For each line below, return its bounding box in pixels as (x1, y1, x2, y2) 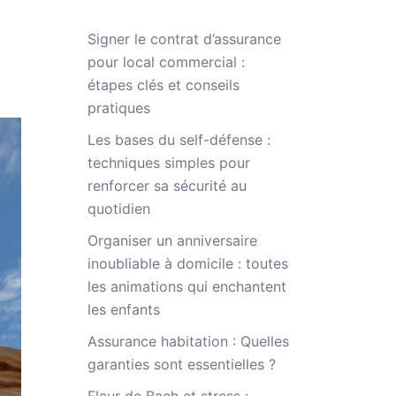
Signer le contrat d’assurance (87, 30, 281, 48)
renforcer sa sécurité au (87, 177, 247, 194)
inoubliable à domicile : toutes (87, 255, 288, 272)
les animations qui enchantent (87, 278, 286, 295)
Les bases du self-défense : (87, 131, 270, 148)
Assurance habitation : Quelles (87, 332, 289, 350)
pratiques (87, 99, 150, 117)
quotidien (87, 200, 150, 217)
